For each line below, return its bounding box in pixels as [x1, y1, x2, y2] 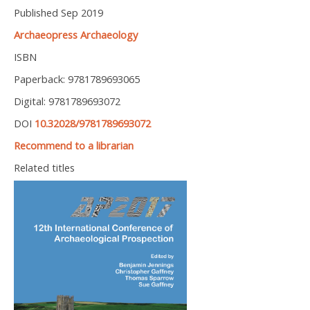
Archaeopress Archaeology [14, 28, 138, 42]
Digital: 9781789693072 [14, 94, 120, 109]
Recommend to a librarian [14, 138, 134, 153]
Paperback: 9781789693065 [14, 72, 140, 86]
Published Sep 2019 [14, 6, 103, 20]
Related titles [14, 161, 75, 175]
